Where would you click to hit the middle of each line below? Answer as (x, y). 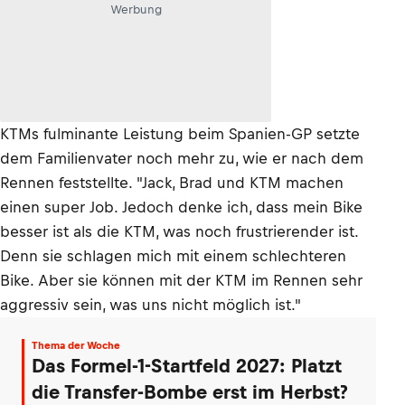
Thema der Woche (76, 345)
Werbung (136, 9)
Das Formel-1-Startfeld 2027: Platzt (187, 366)
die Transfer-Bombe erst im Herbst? (190, 392)
